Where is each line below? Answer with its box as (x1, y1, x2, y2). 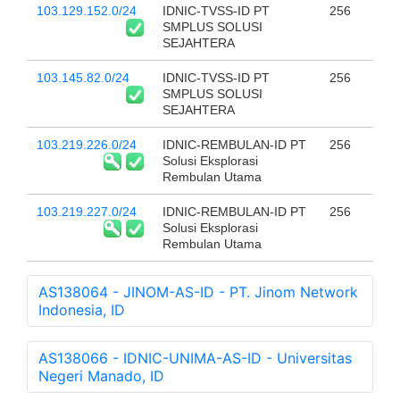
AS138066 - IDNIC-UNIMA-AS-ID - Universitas (38, 349, 352, 368)
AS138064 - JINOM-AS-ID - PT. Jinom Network (38, 283, 358, 302)
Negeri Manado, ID (38, 367, 164, 386)
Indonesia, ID (38, 301, 125, 320)
